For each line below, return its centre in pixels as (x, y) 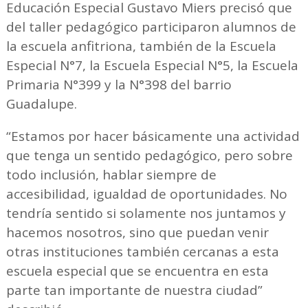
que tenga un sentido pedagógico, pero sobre (149, 156)
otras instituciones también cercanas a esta (142, 252)
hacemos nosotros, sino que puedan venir (137, 233)
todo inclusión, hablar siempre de (111, 175)
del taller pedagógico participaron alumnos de (151, 27)
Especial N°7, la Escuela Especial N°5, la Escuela (152, 66)
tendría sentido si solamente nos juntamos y (146, 213)
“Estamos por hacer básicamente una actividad (153, 136)
